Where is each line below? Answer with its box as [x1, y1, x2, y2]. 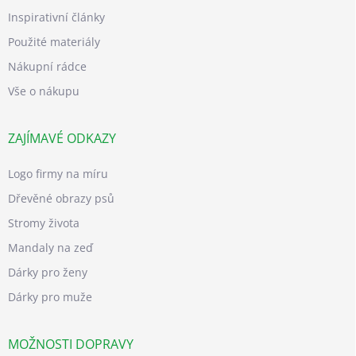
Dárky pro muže [8, 288, 92, 304]
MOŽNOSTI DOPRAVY [8, 335, 133, 353]
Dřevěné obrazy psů [8, 190, 114, 206]
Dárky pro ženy [8, 264, 87, 280]
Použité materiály [8, 33, 100, 49]
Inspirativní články [8, 9, 105, 25]
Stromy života [8, 215, 79, 230]
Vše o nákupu [8, 83, 79, 99]
